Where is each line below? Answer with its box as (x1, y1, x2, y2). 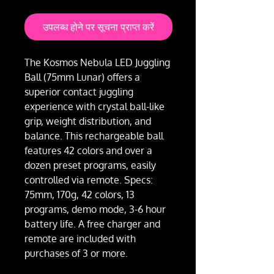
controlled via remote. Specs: (24, 174, 153, 187)
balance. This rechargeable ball (24, 130, 163, 143)
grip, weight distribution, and (24, 115, 151, 128)
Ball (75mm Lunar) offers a (24, 71, 140, 84)
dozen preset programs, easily (24, 159, 156, 172)
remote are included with (24, 232, 136, 245)
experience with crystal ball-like (24, 100, 165, 113)
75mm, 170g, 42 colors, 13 (24, 188, 135, 201)
